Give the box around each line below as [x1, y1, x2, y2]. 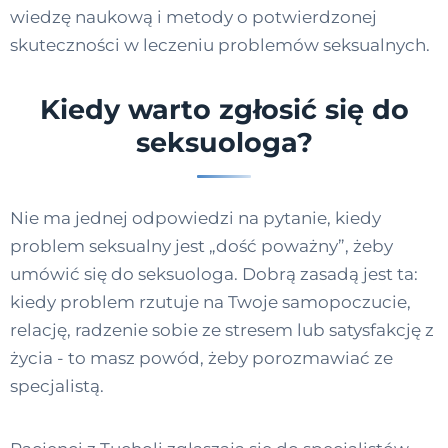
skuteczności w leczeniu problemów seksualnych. [10, 34, 430, 55]
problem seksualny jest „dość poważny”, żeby [10, 236, 393, 257]
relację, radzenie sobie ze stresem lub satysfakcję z [10, 320, 434, 341]
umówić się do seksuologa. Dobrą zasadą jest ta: [10, 264, 418, 285]
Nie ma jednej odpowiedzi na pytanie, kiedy [10, 208, 381, 229]
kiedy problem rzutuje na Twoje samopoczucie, [10, 292, 411, 313]
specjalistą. [10, 376, 104, 397]
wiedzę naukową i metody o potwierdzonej [10, 6, 377, 27]
